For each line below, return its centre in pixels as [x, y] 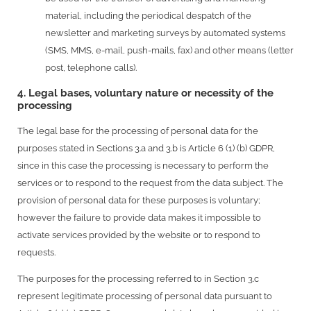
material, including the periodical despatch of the [148, 15]
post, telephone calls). [91, 67]
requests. [36, 253]
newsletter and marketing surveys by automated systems [165, 33]
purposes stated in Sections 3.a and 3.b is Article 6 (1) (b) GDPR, [146, 149]
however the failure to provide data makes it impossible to [139, 218]
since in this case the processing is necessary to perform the [143, 166]
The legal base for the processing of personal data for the [138, 131]
